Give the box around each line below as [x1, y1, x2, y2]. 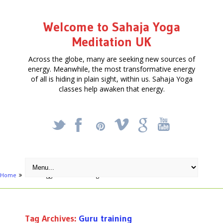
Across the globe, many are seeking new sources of [28, 54, 195, 64]
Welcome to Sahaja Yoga [43, 18, 180, 35]
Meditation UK [72, 33, 151, 50]
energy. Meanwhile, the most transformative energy [28, 64, 195, 74]
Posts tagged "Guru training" [26, 171, 102, 179]
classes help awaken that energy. [58, 84, 165, 94]
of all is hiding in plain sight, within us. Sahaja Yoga [30, 74, 193, 84]
